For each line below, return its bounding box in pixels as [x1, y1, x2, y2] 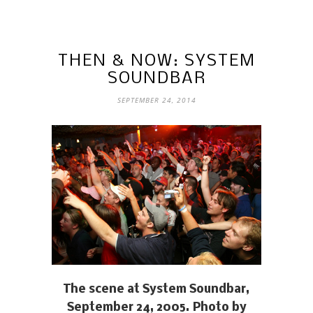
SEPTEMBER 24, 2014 [117, 95, 196, 105]
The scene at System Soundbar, [64, 282, 249, 296]
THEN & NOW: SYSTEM [57, 52, 256, 71]
